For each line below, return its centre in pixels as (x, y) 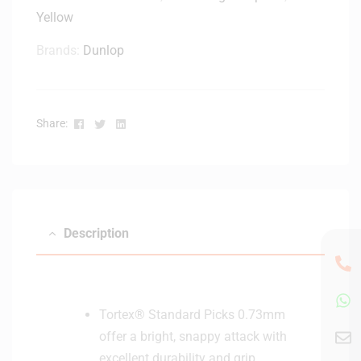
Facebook (110, 122)
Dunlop (104, 50)
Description (96, 233)
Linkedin (146, 122)
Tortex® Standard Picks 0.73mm (192, 314)
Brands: (60, 50)
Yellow (55, 17)
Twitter (125, 122)
